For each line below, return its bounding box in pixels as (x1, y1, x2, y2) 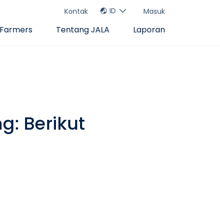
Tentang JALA (56, 24, 110, 35)
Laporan (133, 24, 165, 35)
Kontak (64, 6, 88, 16)
